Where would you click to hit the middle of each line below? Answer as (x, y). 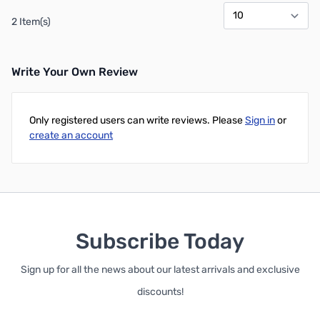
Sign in (260, 120)
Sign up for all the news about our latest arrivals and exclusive (160, 270)
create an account (71, 135)
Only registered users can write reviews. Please (137, 120)
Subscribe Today (160, 241)
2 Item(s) (31, 22)
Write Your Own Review (75, 72)
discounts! (160, 292)
